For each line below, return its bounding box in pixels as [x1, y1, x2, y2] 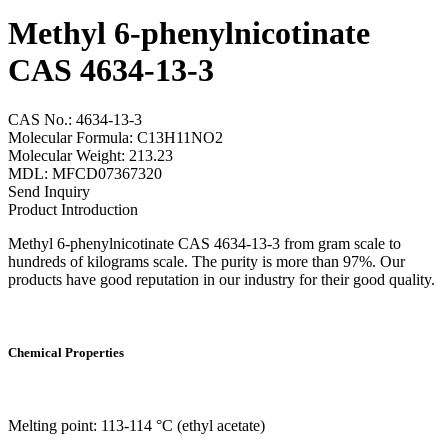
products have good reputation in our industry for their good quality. [8, 270, 435, 288]
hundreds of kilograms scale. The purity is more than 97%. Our [8, 252, 405, 270]
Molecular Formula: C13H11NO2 [8, 128, 223, 146]
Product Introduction [8, 200, 138, 218]
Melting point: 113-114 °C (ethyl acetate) [8, 417, 265, 435]
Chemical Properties [8, 345, 124, 361]
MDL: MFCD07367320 [8, 164, 162, 182]
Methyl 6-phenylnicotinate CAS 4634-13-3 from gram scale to [8, 234, 401, 252]
